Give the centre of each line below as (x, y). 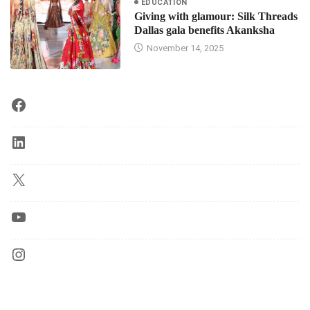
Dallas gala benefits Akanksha (204, 30)
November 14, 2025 (184, 48)
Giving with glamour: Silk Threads (216, 17)
